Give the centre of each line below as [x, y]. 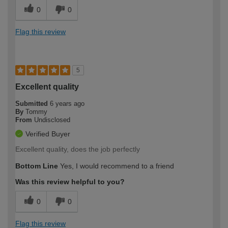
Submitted [33, 103]
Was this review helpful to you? [70, 181]
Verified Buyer [48, 134]
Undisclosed [52, 120]
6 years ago [67, 103]
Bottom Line [37, 166]
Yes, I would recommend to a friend [116, 166]
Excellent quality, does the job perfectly [78, 149]
